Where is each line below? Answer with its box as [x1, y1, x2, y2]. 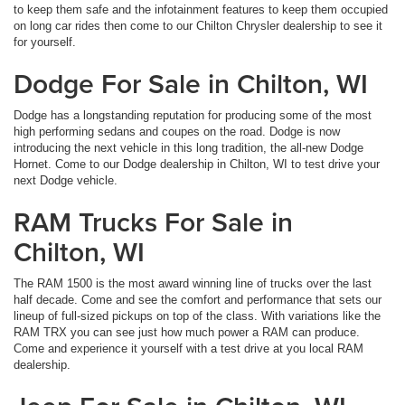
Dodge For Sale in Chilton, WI [14, 64, 368, 104]
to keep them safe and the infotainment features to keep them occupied [14, 3, 388, 17]
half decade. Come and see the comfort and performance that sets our [14, 293, 381, 307]
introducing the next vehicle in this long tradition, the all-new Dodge [14, 141, 363, 155]
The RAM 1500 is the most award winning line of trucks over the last [14, 277, 372, 291]
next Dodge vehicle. [14, 174, 118, 188]
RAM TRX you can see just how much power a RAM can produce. [14, 325, 360, 340]
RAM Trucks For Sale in [14, 202, 293, 242]
